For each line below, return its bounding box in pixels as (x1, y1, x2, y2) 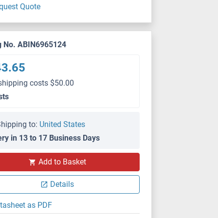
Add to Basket (38, 157, 86, 166)
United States (39, 120, 86, 129)
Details (50, 180, 74, 189)
